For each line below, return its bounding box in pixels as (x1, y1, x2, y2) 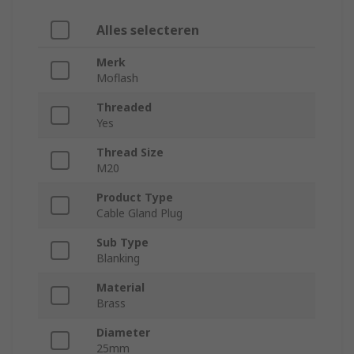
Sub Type (96, 235, 149, 250)
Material (96, 280, 145, 296)
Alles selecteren (96, 21, 199, 40)
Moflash (96, 70, 138, 86)
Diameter (96, 325, 150, 341)
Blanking (96, 250, 140, 266)
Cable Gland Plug (96, 205, 183, 221)
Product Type (96, 190, 173, 205)
